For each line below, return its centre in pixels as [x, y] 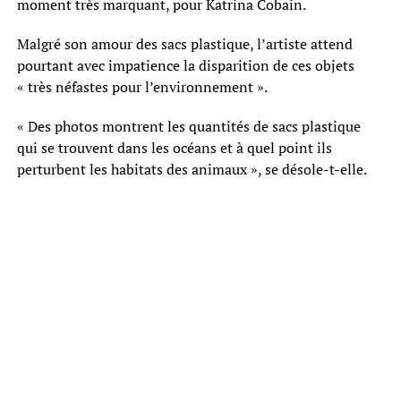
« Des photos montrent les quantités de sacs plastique [188, 126]
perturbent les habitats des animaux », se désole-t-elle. [192, 169]
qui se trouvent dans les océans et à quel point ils [174, 147]
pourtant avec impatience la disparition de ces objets [185, 65]
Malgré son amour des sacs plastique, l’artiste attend [184, 43]
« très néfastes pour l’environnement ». [142, 86]
